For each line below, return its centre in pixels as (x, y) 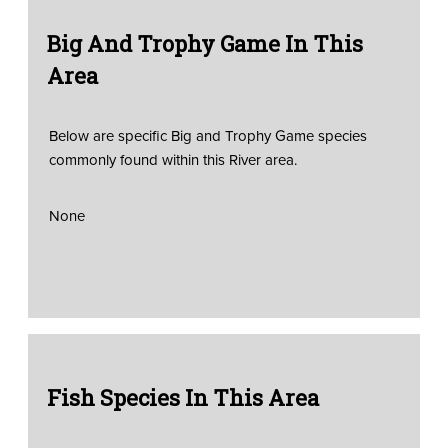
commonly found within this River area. (172, 159)
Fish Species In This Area (182, 397)
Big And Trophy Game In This (204, 43)
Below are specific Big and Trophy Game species (207, 135)
